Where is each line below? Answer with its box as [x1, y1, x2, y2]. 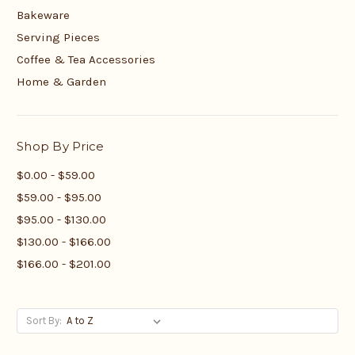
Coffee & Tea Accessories [17, 52, 155, 67]
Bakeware [17, 8, 70, 23]
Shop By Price [17, 139, 105, 155]
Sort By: [25, 315, 62, 327]
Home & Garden [17, 74, 106, 90]
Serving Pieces [17, 30, 100, 45]
